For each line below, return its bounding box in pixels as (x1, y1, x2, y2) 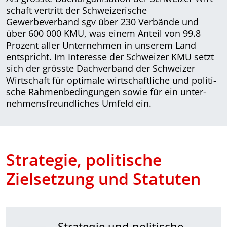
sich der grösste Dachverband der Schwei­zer (6, 62, 195, 74)
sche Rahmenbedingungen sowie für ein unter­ (6, 85, 206, 98)
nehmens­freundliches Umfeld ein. (6, 97, 152, 109)
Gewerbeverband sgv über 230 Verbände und (6, 15, 199, 28)
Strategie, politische (6, 148, 162, 170)
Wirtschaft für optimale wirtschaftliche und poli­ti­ (6, 73, 216, 86)
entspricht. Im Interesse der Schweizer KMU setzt (6, 50, 214, 63)
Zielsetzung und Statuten (6, 167, 201, 190)
